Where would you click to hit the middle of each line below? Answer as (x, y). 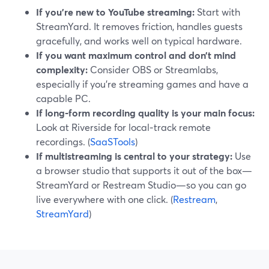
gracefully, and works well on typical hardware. (139, 41)
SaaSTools (113, 141)
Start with (217, 12)
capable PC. (63, 98)
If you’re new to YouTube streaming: (115, 12)
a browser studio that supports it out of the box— (144, 170)
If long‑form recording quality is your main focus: (145, 113)
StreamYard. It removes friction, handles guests (139, 26)
